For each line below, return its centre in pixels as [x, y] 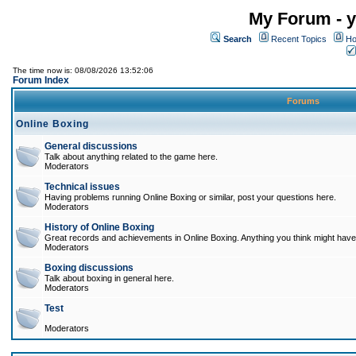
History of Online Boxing [99, 227]
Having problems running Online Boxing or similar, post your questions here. [190, 197]
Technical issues [82, 187]
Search [238, 39]
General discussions [91, 146]
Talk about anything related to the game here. [131, 157]
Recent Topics [299, 39]
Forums [303, 101]
